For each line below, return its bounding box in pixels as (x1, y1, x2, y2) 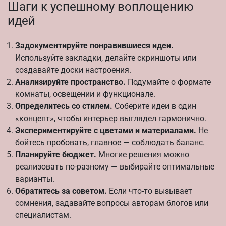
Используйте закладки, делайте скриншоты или (15, 52, 196, 63)
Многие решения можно (96, 149, 189, 159)
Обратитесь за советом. (15, 186, 107, 196)
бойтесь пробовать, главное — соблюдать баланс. (15, 137, 205, 147)
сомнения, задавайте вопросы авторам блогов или (15, 198, 208, 208)
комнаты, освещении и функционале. (15, 89, 155, 99)
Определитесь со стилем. (15, 101, 112, 111)
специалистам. (15, 210, 71, 220)
